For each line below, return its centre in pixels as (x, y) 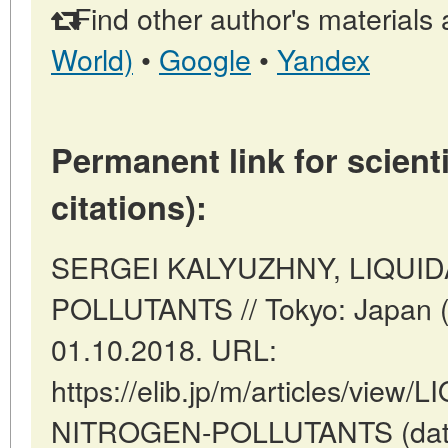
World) (92, 58)
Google (205, 58)
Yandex (323, 58)
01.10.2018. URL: (164, 348)
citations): (129, 206)
